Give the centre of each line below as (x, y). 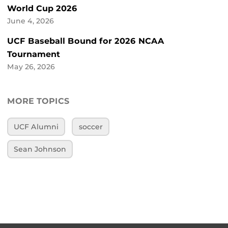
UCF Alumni (36, 127)
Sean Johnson (40, 149)
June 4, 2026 (31, 21)
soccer (91, 127)
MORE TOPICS (38, 101)
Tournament (34, 54)
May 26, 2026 (31, 67)
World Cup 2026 (42, 9)
